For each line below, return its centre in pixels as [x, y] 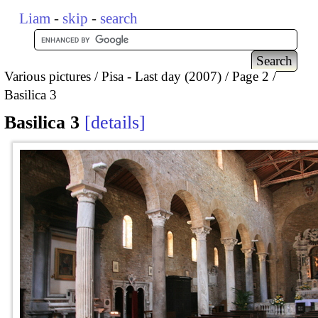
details [115, 123]
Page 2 [251, 76]
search [119, 18]
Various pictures [48, 76]
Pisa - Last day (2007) [161, 76]
